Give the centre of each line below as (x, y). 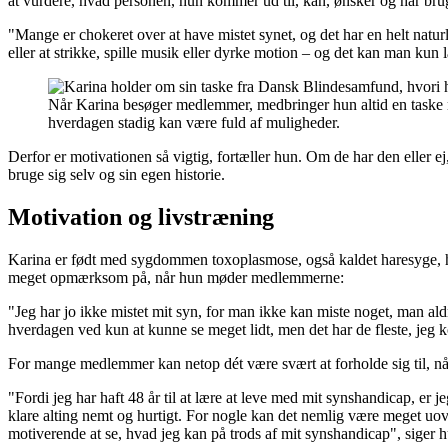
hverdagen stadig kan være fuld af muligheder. (194, 122)
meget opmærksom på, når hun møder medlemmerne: (176, 277)
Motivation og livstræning (141, 216)
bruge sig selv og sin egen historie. (116, 174)
